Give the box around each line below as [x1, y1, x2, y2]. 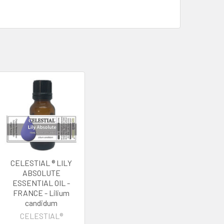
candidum [25, 197, 58, 207]
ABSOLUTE [22, 167, 60, 177]
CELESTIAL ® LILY [10, 157, 72, 167]
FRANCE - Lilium [13, 187, 70, 197]
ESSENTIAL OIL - [12, 177, 70, 187]
